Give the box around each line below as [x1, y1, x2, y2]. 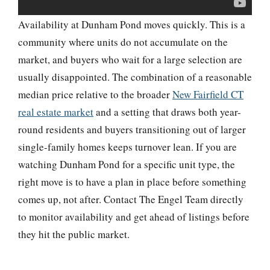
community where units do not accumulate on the [18, 34, 228, 49]
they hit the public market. [18, 227, 130, 241]
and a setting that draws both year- [93, 104, 241, 119]
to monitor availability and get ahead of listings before [18, 209, 250, 224]
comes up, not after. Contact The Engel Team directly [18, 192, 243, 206]
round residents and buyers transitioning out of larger [18, 122, 246, 136]
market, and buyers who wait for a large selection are [18, 52, 242, 66]
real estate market [18, 104, 93, 119]
